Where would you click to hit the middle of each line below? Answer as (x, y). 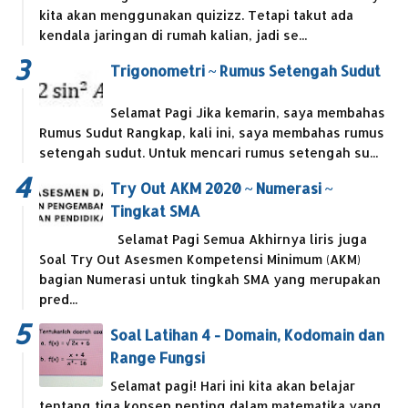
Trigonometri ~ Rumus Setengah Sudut (245, 71)
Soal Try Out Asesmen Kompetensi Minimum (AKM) (200, 260)
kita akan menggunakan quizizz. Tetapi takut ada (196, 15)
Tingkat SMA (155, 211)
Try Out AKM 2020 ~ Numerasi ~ (221, 189)
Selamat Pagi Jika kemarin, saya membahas (248, 113)
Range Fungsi (158, 358)
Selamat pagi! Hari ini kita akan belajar (233, 386)
